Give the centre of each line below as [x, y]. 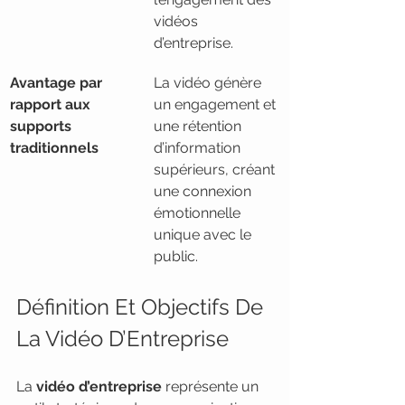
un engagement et [217, 104]
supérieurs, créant [216, 170]
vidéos [178, 21]
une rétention [199, 126]
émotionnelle [199, 213]
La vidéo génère [209, 83]
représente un [212, 386]
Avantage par [58, 83]
